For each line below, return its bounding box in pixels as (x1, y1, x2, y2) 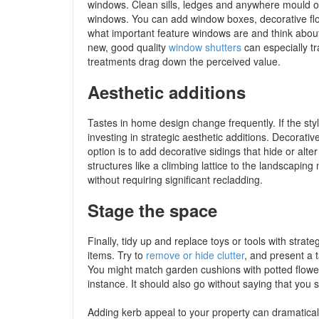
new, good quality (88, 40, 169, 54)
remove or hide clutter (146, 248, 244, 262)
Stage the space (88, 198, 217, 222)
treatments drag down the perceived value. (88, 54, 281, 68)
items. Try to (88, 248, 146, 262)
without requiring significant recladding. (88, 172, 263, 187)
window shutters (169, 40, 241, 54)
